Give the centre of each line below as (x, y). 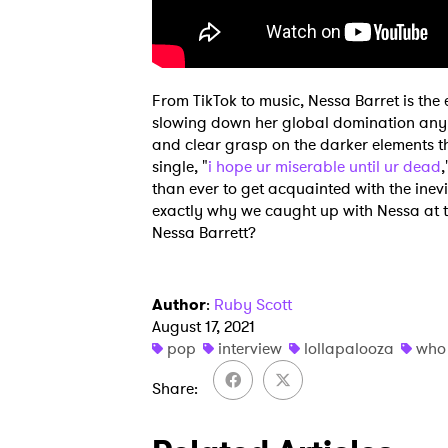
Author (179, 304)
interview (250, 348)
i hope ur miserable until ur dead (324, 166)
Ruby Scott (253, 304)
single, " (180, 166)
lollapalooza (349, 348)
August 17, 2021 (203, 326)
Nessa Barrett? (204, 232)
